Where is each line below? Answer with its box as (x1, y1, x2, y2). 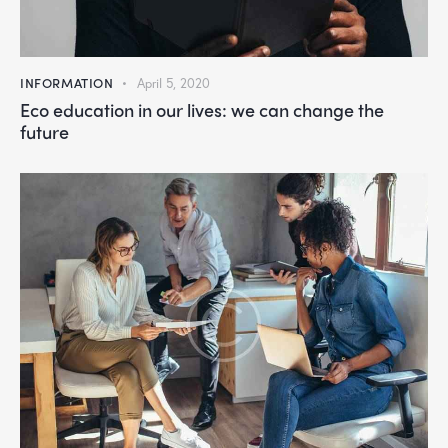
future (20, 119, 69, 145)
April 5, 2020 (136, 75, 210, 93)
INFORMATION (20, 73, 114, 93)
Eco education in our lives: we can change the (20, 97, 384, 123)
